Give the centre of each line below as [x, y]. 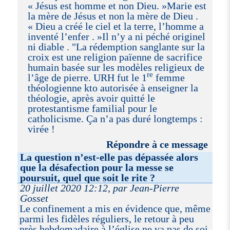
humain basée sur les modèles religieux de [116, 67]
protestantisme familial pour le [92, 108]
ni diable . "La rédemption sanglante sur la [116, 46]
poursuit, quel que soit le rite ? [88, 177]
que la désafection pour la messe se [97, 167]
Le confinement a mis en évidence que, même [115, 208]
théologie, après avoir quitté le [91, 98]
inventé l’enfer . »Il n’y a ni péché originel [116, 36]
